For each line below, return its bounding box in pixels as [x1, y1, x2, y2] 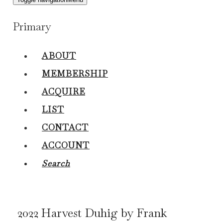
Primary [13, 19, 51, 33]
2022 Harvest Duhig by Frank [17, 205, 167, 221]
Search [42, 157, 70, 169]
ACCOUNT [42, 139, 90, 151]
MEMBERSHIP [42, 68, 108, 79]
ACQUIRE [42, 86, 85, 97]
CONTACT [42, 121, 89, 133]
